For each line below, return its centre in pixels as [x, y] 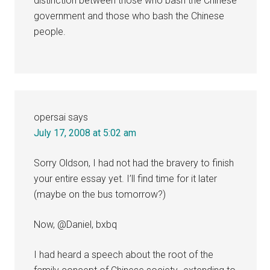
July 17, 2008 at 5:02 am [85, 133]
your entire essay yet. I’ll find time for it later [126, 178]
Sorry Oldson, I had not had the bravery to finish [134, 163]
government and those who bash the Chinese [129, 16]
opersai [50, 117]
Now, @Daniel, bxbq [76, 224]
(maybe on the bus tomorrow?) [100, 194]
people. [50, 31]
